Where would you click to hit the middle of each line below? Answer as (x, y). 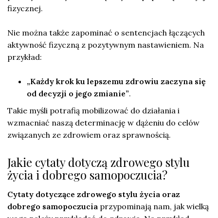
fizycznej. (25, 8)
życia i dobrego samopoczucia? (87, 174)
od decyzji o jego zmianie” (78, 93)
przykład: (25, 57)
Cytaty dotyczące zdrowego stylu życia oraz (94, 194)
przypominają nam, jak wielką (153, 206)
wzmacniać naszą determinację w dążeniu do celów (103, 122)
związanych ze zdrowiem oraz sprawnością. (89, 135)
